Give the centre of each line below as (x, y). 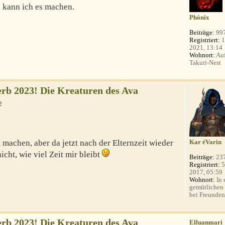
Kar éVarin (206, 142)
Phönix (200, 18)
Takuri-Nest (205, 63)
